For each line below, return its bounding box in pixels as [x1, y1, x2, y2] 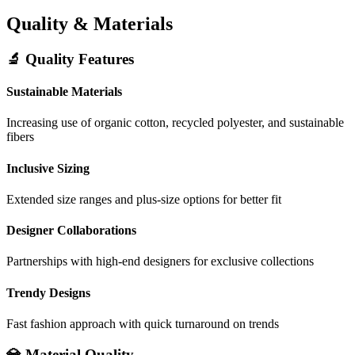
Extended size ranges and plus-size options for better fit [6, 192, 281, 206]
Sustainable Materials [6, 85, 122, 99]
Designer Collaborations [6, 223, 136, 238]
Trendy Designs [6, 285, 90, 300]
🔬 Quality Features [6, 50, 134, 67]
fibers [6, 130, 34, 144]
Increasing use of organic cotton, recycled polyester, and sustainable [6, 116, 344, 130]
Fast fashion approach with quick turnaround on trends [6, 316, 279, 330]
